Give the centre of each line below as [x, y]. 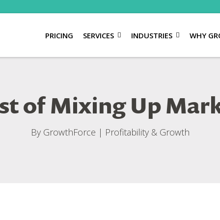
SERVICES [98, 35]
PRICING [59, 35]
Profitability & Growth [147, 132]
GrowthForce [69, 132]
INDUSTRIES [151, 35]
